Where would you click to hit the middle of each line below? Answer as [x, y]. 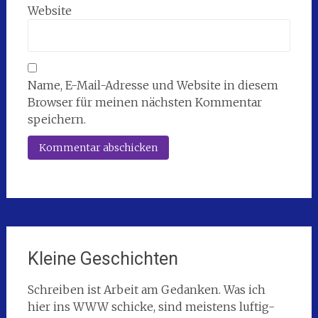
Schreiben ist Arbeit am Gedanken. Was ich [146, 290]
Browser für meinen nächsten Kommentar [144, 103]
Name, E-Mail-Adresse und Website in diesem [153, 86]
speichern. [56, 120]
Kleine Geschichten [103, 259]
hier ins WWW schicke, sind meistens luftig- [151, 307]
